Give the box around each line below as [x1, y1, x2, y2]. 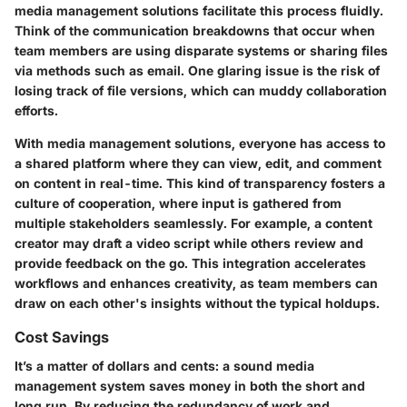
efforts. [15, 103, 58, 119]
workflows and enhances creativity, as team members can [15, 275, 378, 292]
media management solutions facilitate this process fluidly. [15, 3, 383, 19]
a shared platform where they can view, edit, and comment [15, 155, 382, 172]
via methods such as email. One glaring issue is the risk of [15, 63, 380, 79]
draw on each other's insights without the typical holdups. [15, 295, 380, 312]
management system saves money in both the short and [15, 378, 365, 394]
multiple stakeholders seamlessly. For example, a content [15, 215, 372, 232]
